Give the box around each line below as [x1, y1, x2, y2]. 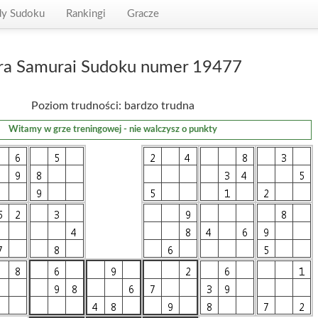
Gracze [127, 9, 159, 19]
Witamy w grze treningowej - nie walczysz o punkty [9, 125, 217, 134]
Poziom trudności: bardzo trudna [31, 100, 194, 111]
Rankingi [66, 9, 106, 19]
